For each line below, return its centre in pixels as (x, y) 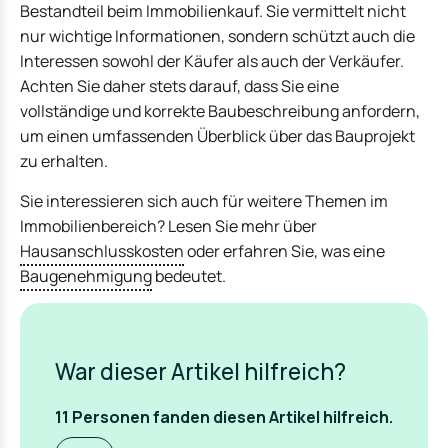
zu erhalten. (64, 161)
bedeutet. (189, 275)
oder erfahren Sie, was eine (284, 250)
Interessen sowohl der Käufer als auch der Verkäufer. (212, 61)
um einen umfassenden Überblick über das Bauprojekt (217, 136)
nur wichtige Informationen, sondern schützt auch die (217, 36)
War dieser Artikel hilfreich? (200, 372)
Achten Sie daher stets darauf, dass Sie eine (179, 86)
